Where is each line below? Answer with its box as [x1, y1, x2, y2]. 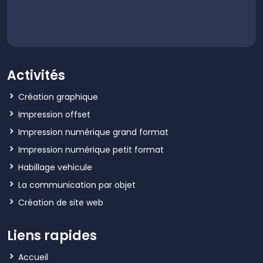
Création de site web [18, 196, 103, 208]
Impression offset [18, 108, 90, 120]
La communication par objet [18, 178, 136, 191]
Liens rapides [7, 226, 97, 245]
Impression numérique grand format [18, 126, 168, 138]
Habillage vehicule [18, 161, 92, 173]
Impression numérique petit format [18, 143, 164, 156]
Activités [7, 66, 65, 85]
